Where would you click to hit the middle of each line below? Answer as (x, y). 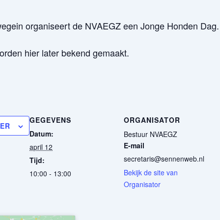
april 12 (41, 147)
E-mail (134, 145)
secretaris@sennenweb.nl (164, 159)
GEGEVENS (50, 120)
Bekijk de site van (151, 172)
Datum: (41, 134)
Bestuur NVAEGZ (151, 134)
